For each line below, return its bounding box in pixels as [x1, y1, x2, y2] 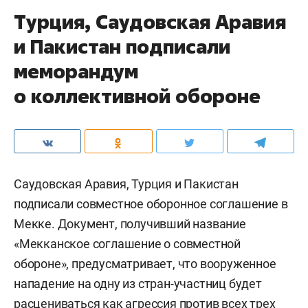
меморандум [14, 58, 138, 84]
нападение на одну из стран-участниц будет [14, 276, 262, 291]
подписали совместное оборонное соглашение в [14, 197, 288, 211]
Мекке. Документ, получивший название [14, 217, 246, 231]
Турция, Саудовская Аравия [14, 9, 286, 34]
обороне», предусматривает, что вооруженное [14, 256, 276, 271]
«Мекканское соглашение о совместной [14, 236, 241, 251]
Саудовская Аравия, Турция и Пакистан [14, 177, 239, 191]
